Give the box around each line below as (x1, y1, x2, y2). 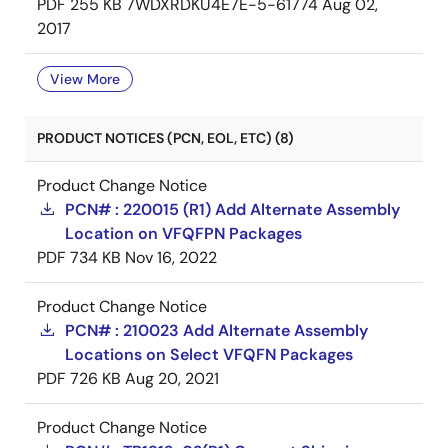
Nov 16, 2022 (125, 247, 217, 268)
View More (50, 70, 120, 88)
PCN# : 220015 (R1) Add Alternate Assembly (65, 199, 400, 220)
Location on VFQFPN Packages (65, 223, 302, 244)
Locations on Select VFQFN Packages (65, 344, 353, 365)
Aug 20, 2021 (125, 368, 219, 389)
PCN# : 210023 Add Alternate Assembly (65, 320, 368, 341)
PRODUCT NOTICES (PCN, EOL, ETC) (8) (37, 129, 294, 147)
